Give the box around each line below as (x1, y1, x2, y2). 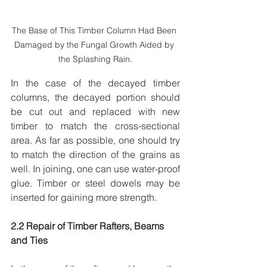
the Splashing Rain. (58, 54, 132, 65)
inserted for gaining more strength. (11, 191, 159, 204)
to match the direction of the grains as (11, 148, 180, 161)
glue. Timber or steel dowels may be (11, 177, 180, 190)
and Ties (11, 234, 48, 247)
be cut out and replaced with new (11, 105, 180, 118)
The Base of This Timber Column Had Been (12, 25, 179, 36)
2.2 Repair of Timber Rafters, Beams (11, 220, 166, 232)
